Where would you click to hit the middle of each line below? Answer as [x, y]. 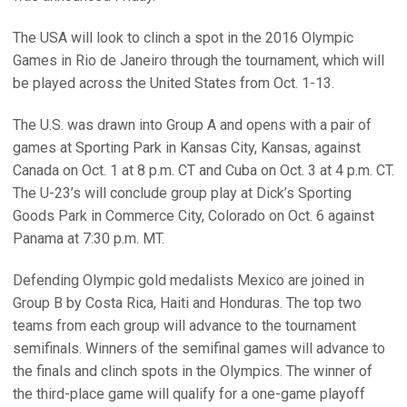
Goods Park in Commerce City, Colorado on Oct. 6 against [194, 216]
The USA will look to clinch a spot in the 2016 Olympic [183, 38]
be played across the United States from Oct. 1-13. [174, 83]
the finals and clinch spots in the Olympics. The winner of [193, 371]
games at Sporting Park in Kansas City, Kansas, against [187, 148]
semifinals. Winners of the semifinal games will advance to [199, 348]
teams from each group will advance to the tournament [184, 326]
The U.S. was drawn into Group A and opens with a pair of [192, 125]
